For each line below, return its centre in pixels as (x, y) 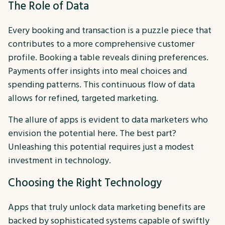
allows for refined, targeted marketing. (83, 98)
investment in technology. (60, 160)
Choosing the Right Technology (85, 183)
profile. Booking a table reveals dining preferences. (108, 57)
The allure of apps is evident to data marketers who (108, 120)
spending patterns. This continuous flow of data (101, 84)
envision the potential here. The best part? (92, 133)
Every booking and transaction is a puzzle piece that (110, 30)
